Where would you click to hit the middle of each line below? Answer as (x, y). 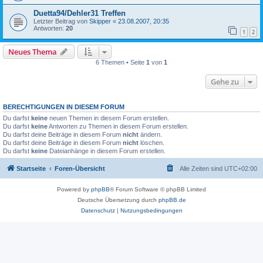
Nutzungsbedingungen (151, 211)
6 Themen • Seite (121, 62)
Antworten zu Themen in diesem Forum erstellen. (118, 126)
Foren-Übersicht (80, 169)
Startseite (31, 169)
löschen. (151, 142)
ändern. (150, 134)
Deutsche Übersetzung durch (118, 200)
